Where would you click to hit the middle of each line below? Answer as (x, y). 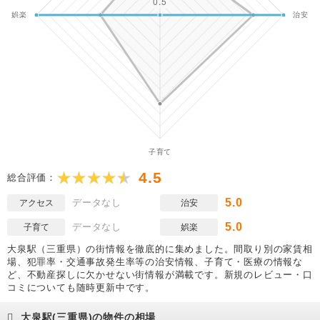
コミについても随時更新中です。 (81, 287)
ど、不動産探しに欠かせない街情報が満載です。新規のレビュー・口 (160, 275)
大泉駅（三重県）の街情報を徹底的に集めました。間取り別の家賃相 (160, 249)
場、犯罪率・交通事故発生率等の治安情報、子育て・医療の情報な (155, 262)
